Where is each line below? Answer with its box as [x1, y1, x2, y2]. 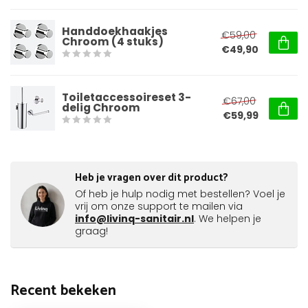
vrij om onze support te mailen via [75, 199, 243, 213]
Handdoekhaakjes [62, 24, 168, 38]
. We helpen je [194, 212, 261, 225]
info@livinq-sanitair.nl [75, 212, 194, 225]
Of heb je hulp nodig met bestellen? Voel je [75, 187, 285, 201]
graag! [75, 224, 108, 238]
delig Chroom [62, 100, 140, 115]
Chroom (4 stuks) [62, 34, 164, 49]
